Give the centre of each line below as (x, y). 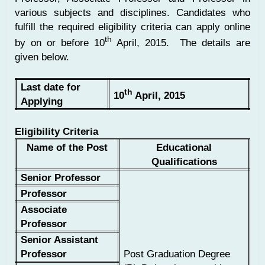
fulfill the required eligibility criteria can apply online (132, 26)
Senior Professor (61, 178)
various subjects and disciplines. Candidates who (132, 12)
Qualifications (184, 162)
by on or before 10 (60, 43)
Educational (184, 148)
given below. (42, 57)
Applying (42, 101)
